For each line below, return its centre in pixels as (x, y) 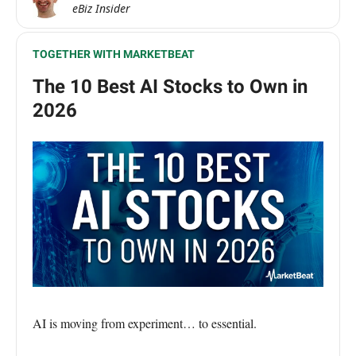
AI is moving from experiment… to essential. (145, 323)
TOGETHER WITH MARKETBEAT (114, 54)
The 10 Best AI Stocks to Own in (170, 87)
